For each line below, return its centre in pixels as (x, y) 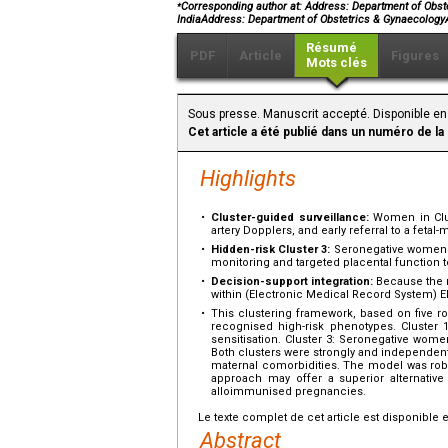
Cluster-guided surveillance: (290, 217)
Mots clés (336, 62)
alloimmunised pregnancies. (288, 391)
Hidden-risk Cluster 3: (271, 249)
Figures (415, 55)
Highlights (248, 178)
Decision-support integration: (292, 281)
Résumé (331, 47)
